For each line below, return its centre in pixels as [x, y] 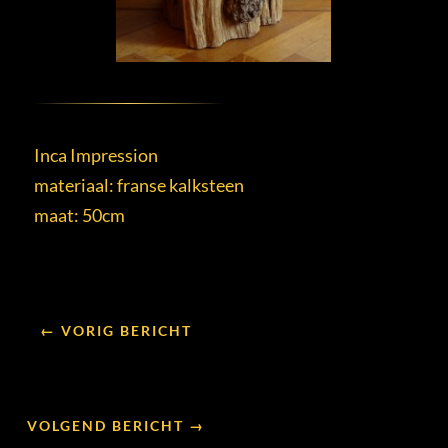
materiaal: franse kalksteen [138, 185]
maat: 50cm [79, 215]
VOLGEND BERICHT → [116, 426]
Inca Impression [95, 155]
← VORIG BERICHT [116, 331]
